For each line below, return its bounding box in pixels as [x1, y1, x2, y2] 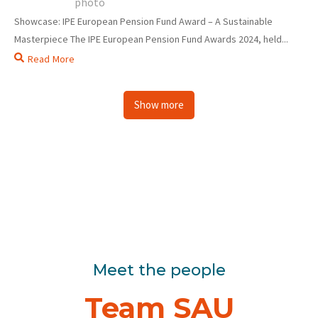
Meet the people [92, 260, 226, 280]
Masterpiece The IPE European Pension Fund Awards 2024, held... [14, 32, 288, 45]
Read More [28, 52, 75, 65]
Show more [133, 97, 185, 111]
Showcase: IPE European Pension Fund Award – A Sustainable [14, 14, 273, 28]
